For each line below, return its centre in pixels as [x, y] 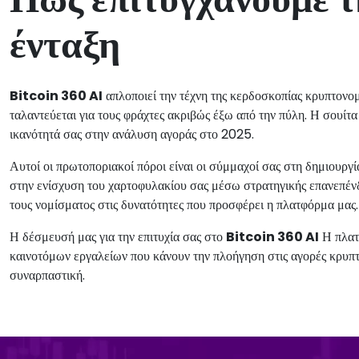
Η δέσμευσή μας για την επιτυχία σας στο [118, 237]
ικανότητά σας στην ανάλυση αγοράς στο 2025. [132, 134]
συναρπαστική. [47, 275]
